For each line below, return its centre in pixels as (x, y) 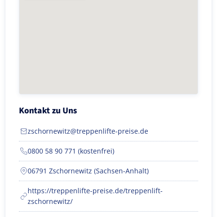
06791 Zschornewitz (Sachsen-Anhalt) (88, 170)
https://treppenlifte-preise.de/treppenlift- (95, 190)
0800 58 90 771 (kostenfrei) (71, 151)
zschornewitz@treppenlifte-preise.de (88, 131)
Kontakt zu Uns (48, 110)
